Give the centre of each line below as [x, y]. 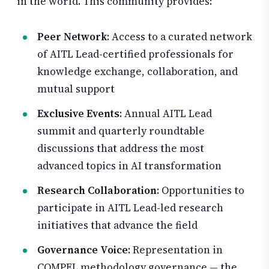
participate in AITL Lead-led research [130, 207]
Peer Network [72, 37]
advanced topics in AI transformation [129, 166]
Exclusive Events [78, 114]
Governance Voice [83, 249]
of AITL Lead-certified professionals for [135, 54]
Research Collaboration [97, 190]
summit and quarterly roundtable [121, 131]
